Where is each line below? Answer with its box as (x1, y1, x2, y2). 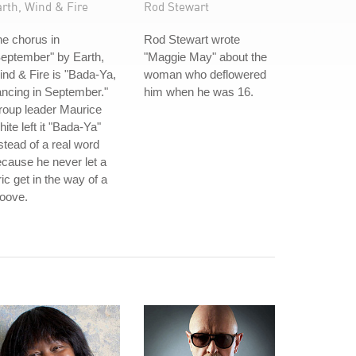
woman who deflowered (144, 68, 266, 81)
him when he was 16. (144, 85, 253, 99)
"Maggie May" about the (144, 50, 267, 64)
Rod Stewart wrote (144, 33, 240, 46)
